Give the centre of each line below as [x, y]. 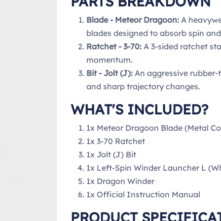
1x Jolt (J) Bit [111, 154]
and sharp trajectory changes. [143, 86]
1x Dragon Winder [120, 181]
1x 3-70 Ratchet [116, 141]
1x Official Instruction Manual [143, 194]
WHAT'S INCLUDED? [139, 109]
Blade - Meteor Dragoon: [133, 19]
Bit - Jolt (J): [110, 73]
